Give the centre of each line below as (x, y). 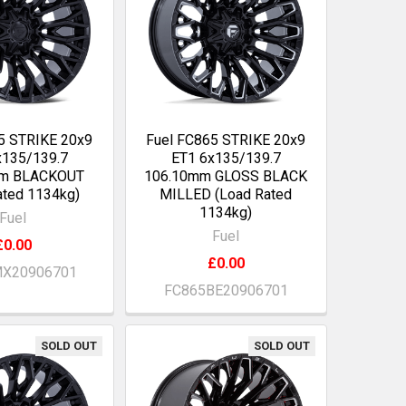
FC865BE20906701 (226, 290)
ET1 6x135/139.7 (226, 158)
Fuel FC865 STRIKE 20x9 (226, 140)
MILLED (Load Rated (226, 194)
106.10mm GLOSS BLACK (226, 176)
